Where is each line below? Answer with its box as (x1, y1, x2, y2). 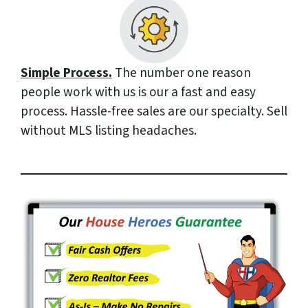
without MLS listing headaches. (21, 121, 197, 141)
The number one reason (112, 63, 251, 83)
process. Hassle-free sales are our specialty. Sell (21, 102, 287, 122)
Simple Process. (21, 63, 112, 83)
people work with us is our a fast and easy (21, 82, 256, 102)
